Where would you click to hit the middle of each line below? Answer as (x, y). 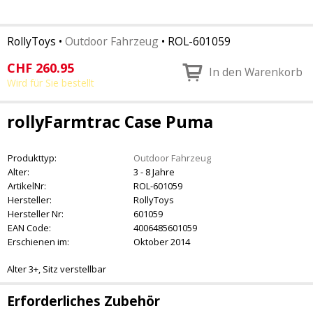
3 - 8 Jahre (154, 172)
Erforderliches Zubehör (83, 301)
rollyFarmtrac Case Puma (110, 122)
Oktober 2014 (162, 242)
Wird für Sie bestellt (51, 83)
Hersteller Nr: (36, 214)
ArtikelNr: (27, 186)
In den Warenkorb (256, 72)
